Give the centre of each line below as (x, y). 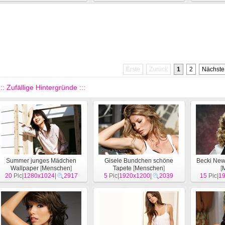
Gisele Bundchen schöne (139, 161)
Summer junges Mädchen (41, 161)
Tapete (122, 168)
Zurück (158, 69)
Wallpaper (25, 168)
